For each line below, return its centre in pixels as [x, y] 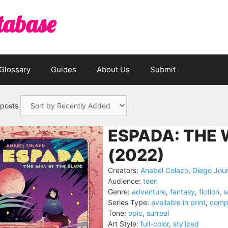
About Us [113, 69]
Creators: [123, 170]
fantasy [182, 192]
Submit [163, 69]
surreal [158, 213]
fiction [209, 192]
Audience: [124, 181]
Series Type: [129, 202]
